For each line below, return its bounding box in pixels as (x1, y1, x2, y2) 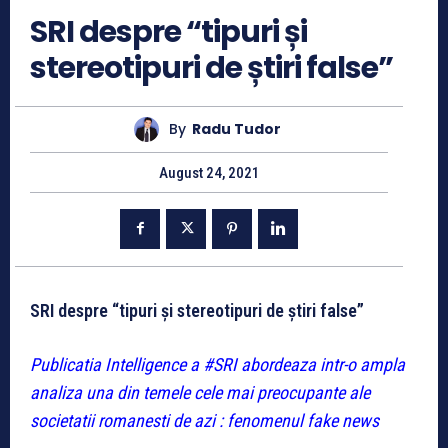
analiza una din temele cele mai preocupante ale (30, 381, 370, 403)
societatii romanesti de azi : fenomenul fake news (30, 409, 379, 431)
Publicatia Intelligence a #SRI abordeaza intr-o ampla (30, 353, 405, 375)
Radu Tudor (192, 119, 281, 140)
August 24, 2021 (158, 163, 260, 182)
